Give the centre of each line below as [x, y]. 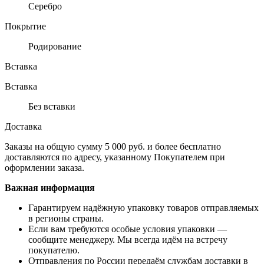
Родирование [55, 46]
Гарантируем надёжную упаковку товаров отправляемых [143, 207]
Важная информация [50, 187]
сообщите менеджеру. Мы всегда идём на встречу [128, 239]
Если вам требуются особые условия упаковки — [128, 229]
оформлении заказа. [44, 167]
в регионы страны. [66, 218]
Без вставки [52, 106]
